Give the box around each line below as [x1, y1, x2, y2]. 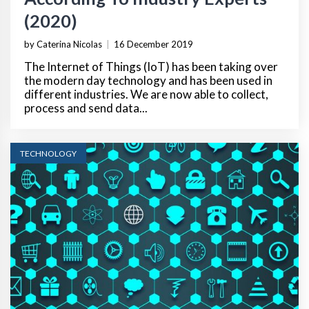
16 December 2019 [114, 38, 193, 50]
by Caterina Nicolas [24, 38, 102, 50]
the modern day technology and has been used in [24, 72, 272, 88]
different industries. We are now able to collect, [24, 86, 268, 101]
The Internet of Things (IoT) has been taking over [24, 59, 278, 74]
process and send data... [24, 100, 148, 115]
